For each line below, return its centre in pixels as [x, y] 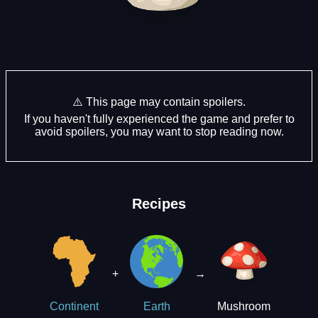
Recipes [159, 203]
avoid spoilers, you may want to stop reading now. [159, 131]
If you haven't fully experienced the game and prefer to [159, 119]
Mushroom [244, 307]
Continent [74, 307]
